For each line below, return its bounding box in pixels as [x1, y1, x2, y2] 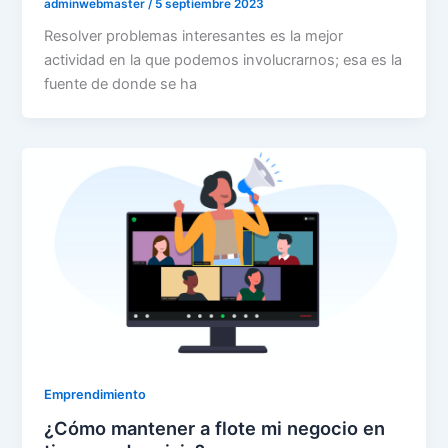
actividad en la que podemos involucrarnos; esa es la [44, 51, 403, 70]
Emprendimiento [44, 386, 147, 402]
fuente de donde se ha [44, 75, 198, 94]
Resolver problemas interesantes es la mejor [44, 27, 344, 46]
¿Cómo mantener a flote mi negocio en [44, 417, 386, 440]
